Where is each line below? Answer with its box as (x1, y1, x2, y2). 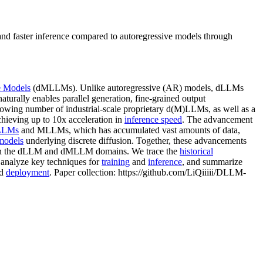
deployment (6, 167, 49, 177)
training (102, 156, 130, 167)
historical (180, 146, 213, 156)
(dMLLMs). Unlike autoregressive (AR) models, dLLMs (31, 82, 244, 93)
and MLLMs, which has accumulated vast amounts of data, (19, 124, 240, 135)
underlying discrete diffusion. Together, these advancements (23, 135, 247, 146)
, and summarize (182, 156, 242, 167)
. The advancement (182, 114, 252, 124)
